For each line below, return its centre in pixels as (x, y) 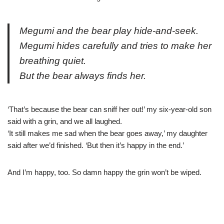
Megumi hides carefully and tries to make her (115, 46)
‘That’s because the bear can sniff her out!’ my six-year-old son (109, 109)
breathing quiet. (53, 61)
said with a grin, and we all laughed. (65, 121)
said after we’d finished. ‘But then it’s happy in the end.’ (96, 145)
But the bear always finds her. (83, 76)
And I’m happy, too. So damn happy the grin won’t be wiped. (104, 172)
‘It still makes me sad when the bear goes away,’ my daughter (107, 133)
